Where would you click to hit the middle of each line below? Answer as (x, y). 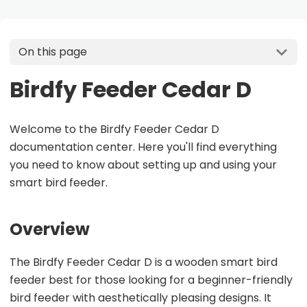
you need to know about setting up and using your (143, 164)
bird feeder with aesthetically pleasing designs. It (140, 297)
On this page (52, 52)
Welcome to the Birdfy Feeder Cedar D (114, 129)
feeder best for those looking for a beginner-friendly (151, 280)
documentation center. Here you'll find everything (143, 147)
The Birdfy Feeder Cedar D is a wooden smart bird (144, 262)
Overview (50, 229)
